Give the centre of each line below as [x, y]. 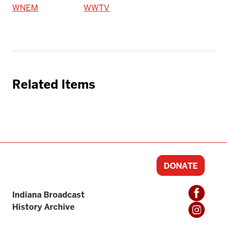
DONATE [181, 166]
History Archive [43, 207]
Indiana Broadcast [48, 195]
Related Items [54, 85]
